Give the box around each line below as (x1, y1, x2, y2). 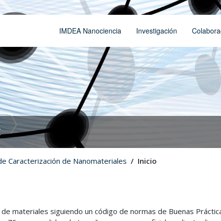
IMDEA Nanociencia (59, 26, 121, 36)
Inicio (138, 156, 157, 166)
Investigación (136, 26, 177, 36)
